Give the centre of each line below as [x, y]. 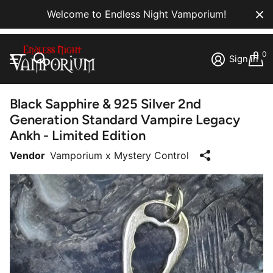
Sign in [244, 59]
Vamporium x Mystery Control [119, 156]
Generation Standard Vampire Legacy [125, 119]
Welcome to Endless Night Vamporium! [136, 14]
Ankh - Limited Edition [78, 135]
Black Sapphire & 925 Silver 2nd [105, 104]
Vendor [27, 156]
